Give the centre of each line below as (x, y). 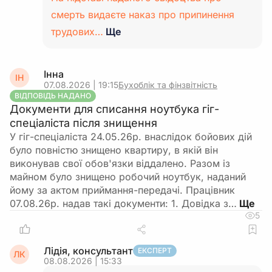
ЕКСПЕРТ (155, 250)
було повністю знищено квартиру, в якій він (114, 150)
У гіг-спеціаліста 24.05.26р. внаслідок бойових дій (131, 137)
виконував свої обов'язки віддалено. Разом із (120, 163)
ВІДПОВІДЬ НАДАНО (53, 96)
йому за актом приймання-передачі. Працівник (122, 190)
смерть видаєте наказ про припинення (143, 15)
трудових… (77, 32)
